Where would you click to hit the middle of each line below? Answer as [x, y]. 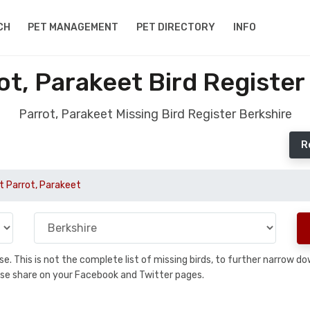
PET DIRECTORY [176, 27]
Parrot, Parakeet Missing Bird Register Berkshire [155, 114]
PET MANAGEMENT [73, 27]
